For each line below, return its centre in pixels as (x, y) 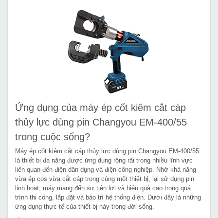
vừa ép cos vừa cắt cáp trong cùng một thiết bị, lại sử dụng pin (105, 179)
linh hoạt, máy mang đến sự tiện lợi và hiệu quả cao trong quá (103, 188)
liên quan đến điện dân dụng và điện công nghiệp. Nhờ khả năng (106, 169)
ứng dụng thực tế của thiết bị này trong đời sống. (85, 206)
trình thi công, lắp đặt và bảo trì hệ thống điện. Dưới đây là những (108, 197)
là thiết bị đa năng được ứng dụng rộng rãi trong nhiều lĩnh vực (104, 160)
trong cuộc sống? (53, 136)
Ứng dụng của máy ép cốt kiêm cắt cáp (100, 107)
